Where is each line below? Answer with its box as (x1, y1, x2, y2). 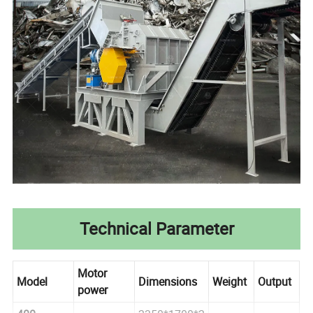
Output (258, 273, 292, 289)
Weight (212, 273, 247, 289)
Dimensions (138, 273, 198, 289)
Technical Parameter (79, 217, 234, 240)
